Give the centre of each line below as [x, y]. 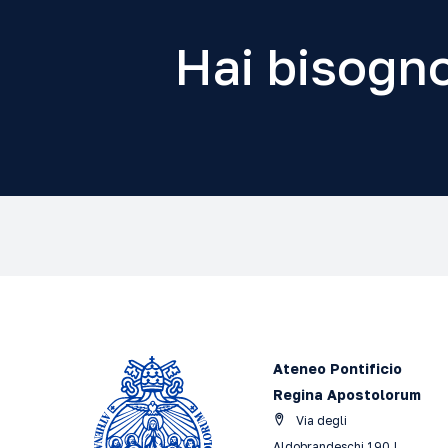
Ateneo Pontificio [338, 368]
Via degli [320, 420]
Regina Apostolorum [347, 394]
